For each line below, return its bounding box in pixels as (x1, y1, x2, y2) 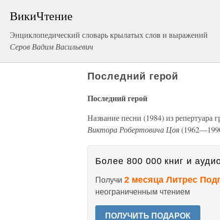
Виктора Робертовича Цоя (87, 124, 181, 135)
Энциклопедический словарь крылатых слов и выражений (10, 29, 208, 40)
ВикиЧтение (10, 8, 73, 24)
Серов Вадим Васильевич (10, 41, 93, 52)
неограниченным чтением (95, 188, 190, 196)
